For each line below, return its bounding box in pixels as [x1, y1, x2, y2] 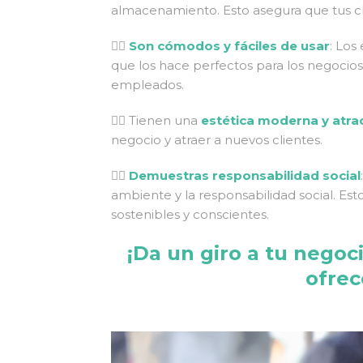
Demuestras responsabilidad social [129, 167, 361, 183]
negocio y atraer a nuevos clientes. [111, 131, 322, 147]
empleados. [111, 76, 184, 92]
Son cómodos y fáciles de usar [129, 37, 330, 53]
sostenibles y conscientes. [111, 206, 269, 222]
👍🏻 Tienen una [111, 112, 201, 128]
